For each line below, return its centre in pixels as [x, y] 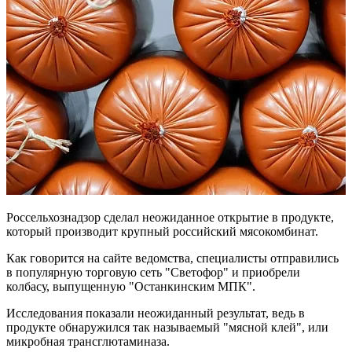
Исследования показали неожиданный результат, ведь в [156, 313]
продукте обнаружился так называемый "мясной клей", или [167, 327]
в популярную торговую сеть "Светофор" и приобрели [153, 272]
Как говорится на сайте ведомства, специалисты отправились [172, 258]
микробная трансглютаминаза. [88, 341]
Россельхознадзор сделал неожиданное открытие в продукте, [170, 217]
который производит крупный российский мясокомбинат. [162, 231]
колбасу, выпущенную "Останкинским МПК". [131, 286]
